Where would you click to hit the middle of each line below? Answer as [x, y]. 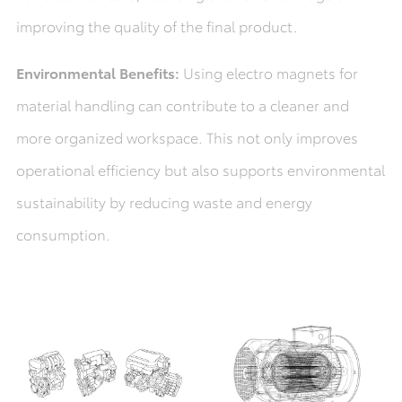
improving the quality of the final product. [157, 26]
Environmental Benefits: [99, 73]
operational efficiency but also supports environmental [200, 170]
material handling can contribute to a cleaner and [182, 105]
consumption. [63, 234]
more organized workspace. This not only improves [187, 137]
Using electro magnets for [270, 73]
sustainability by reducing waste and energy [164, 202]
